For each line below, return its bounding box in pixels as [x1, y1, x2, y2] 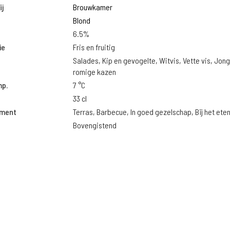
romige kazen [72, 67, 116, 76]
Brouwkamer [72, 2, 112, 12]
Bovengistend [72, 120, 117, 130]
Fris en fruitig [72, 42, 115, 52]
